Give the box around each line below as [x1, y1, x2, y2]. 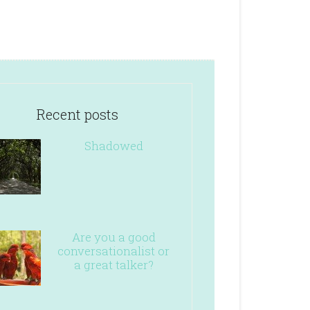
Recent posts [37, 105, 118, 123]
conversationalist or [57, 243, 170, 259]
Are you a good [71, 229, 156, 245]
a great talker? [73, 257, 154, 273]
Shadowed [84, 138, 143, 154]
